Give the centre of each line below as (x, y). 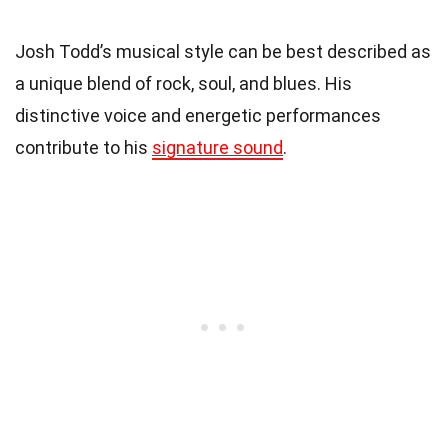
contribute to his (83, 147)
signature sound (217, 147)
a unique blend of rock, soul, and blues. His (183, 83)
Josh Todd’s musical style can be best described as (223, 51)
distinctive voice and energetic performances (198, 115)
